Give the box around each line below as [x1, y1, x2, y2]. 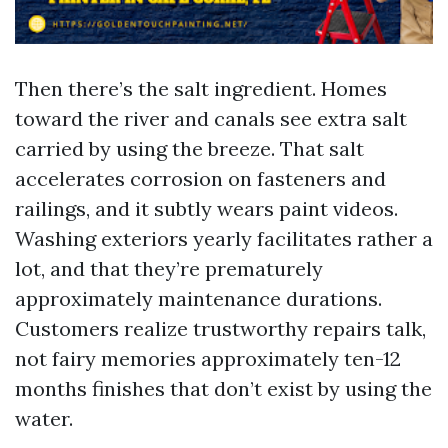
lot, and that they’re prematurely [15, 256, 323, 281]
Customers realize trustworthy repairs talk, [15, 316, 426, 341]
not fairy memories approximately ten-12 [15, 346, 401, 371]
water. [15, 406, 73, 431]
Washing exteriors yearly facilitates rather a [15, 226, 433, 251]
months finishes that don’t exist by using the [15, 376, 432, 401]
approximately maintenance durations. [15, 286, 382, 311]
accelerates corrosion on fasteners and [15, 166, 386, 191]
